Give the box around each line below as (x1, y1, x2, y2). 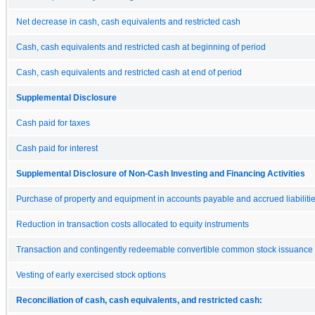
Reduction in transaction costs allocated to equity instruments (16, 219, 249, 229)
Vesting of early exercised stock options (16, 270, 166, 279)
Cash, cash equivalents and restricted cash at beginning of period (16, 42, 266, 51)
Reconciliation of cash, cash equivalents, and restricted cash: (16, 295, 262, 304)
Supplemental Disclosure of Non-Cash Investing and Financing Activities (16, 169, 305, 178)
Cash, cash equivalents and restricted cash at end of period (16, 67, 242, 77)
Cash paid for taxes (16, 118, 90, 127)
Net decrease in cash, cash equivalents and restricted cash (16, 17, 240, 26)
